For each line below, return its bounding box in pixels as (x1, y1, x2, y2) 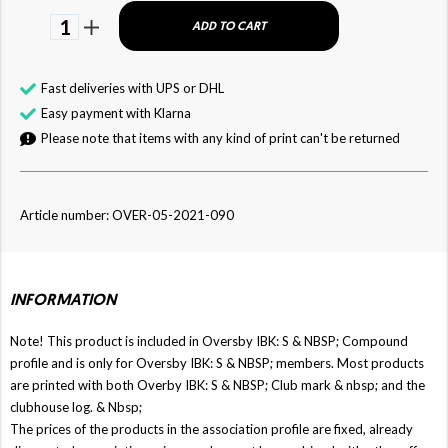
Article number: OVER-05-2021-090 (20, 206, 234, 223)
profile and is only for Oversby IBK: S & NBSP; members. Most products (10, 354, 424, 371)
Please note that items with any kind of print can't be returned (41, 129, 403, 146)
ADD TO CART (192, 20, 266, 33)
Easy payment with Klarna (41, 104, 191, 121)
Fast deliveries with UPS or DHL (41, 79, 224, 96)
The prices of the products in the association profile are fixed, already (10, 420, 413, 437)
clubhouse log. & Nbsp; (10, 398, 142, 415)
